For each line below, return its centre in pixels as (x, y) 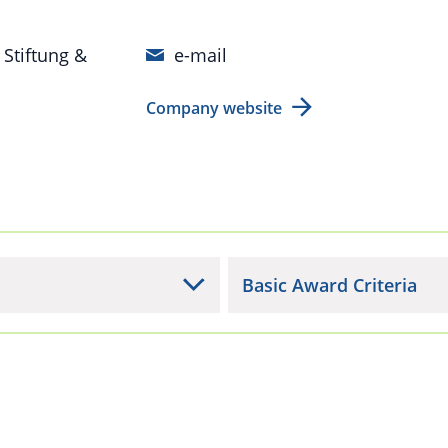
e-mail (200, 54)
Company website (214, 107)
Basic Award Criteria (329, 284)
